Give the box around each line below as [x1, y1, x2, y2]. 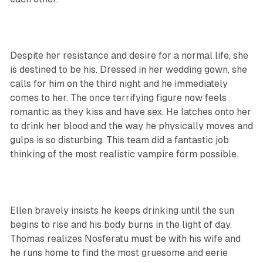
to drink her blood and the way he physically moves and [9, 120, 253, 132]
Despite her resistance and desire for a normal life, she [9, 50, 248, 62]
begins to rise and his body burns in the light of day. [9, 219, 232, 231]
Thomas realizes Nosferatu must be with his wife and [9, 233, 241, 245]
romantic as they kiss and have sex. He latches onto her [9, 106, 251, 118]
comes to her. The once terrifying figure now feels [9, 92, 227, 104]
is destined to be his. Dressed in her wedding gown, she [9, 64, 247, 76]
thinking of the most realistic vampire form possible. [9, 149, 241, 160]
